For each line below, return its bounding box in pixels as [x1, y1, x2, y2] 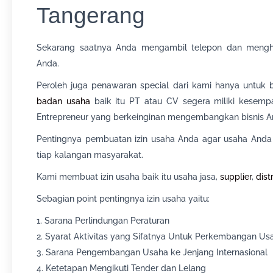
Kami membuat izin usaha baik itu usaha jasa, [37, 172, 220, 182]
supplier [220, 172, 252, 182]
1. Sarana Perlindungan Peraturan [37, 216, 169, 225]
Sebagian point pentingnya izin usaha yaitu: [37, 194, 210, 204]
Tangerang [37, 3, 145, 28]
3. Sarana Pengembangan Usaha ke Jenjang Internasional [37, 247, 268, 257]
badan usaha [37, 96, 90, 106]
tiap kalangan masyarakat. [37, 150, 143, 160]
